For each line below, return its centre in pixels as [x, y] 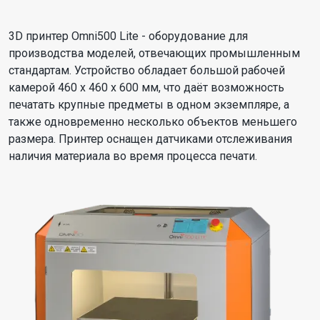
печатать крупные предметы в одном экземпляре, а [149, 105]
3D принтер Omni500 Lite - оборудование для [128, 36]
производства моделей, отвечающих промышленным [154, 54]
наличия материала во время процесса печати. [133, 156]
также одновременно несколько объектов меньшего [153, 122]
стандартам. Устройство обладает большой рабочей [147, 71]
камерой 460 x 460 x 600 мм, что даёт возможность [146, 88]
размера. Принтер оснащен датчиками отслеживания [150, 139]
